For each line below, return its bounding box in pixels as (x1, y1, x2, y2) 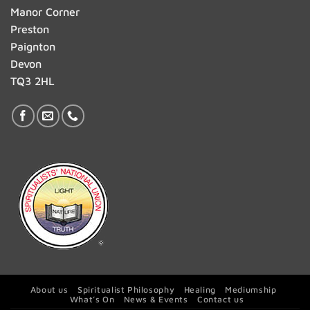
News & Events (123, 293, 188, 304)
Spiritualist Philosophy (77, 284, 175, 295)
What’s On (69, 293, 115, 304)
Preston (10, 22, 49, 35)
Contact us (197, 293, 244, 304)
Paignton (10, 39, 55, 53)
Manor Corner (10, 5, 80, 18)
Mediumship (225, 284, 277, 295)
